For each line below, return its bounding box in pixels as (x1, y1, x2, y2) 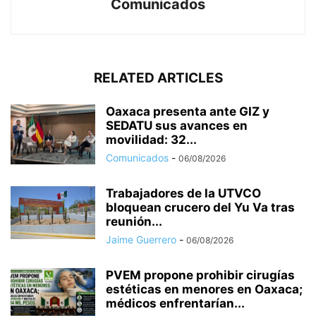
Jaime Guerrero (106, 233, 176, 245)
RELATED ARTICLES (93, 69, 223, 86)
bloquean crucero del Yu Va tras (106, 200, 295, 214)
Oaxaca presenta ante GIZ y (106, 104, 269, 119)
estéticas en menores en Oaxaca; (106, 281, 303, 296)
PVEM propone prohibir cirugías (106, 267, 295, 282)
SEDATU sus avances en (106, 118, 248, 133)
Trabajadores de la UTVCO (106, 186, 261, 200)
